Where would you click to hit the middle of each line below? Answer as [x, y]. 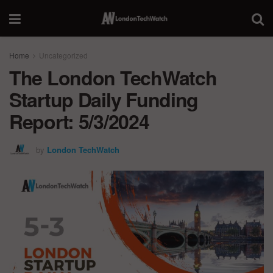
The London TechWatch [113, 77]
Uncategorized [63, 55]
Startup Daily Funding [104, 99]
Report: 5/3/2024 [79, 121]
